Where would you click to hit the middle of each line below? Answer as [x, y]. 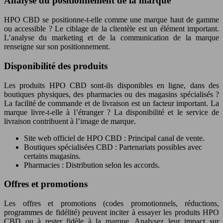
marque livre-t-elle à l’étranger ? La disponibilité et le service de [111, 112]
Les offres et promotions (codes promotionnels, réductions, [111, 203]
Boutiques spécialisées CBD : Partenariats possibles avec [113, 147]
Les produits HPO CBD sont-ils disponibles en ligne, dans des [111, 85]
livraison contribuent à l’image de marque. [70, 121]
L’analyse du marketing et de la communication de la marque [111, 38]
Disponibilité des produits [56, 66]
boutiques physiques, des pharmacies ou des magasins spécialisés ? [111, 94]
